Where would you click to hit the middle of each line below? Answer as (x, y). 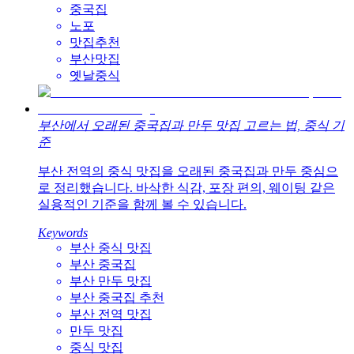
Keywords (63, 233)
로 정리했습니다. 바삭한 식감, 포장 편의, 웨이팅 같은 (186, 188)
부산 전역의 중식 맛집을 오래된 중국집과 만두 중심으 (188, 171)
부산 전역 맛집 (111, 314)
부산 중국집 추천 (117, 298)
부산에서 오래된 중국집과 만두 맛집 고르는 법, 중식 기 (191, 126)
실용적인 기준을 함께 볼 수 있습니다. (142, 205)
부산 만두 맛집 (111, 281)
